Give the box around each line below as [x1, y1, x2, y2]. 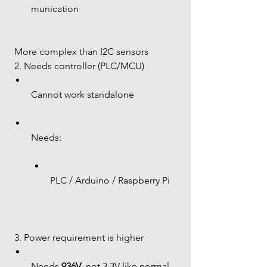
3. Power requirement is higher [14, 232, 144, 243]
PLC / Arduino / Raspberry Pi [50, 175, 170, 186]
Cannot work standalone [31, 89, 134, 100]
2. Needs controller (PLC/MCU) [14, 60, 144, 72]
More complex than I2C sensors [14, 46, 148, 57]
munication [31, 3, 79, 14]
